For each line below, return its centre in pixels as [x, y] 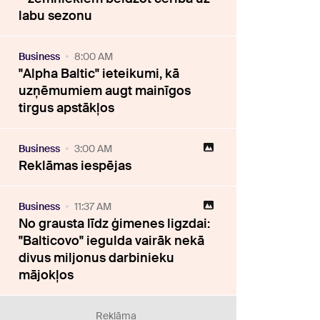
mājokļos [46, 275]
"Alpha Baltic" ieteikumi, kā [99, 74]
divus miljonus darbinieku [97, 258]
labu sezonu [56, 16]
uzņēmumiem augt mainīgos [105, 91]
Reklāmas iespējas [75, 166]
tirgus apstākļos [67, 108]
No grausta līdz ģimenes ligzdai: [115, 224]
